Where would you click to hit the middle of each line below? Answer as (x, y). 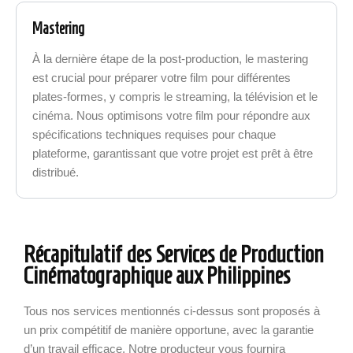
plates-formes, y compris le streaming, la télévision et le (175, 96)
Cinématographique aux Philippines (157, 276)
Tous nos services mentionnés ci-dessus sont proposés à (172, 312)
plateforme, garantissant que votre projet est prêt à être (173, 153)
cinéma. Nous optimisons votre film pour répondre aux (172, 115)
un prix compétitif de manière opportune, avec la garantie (169, 331)
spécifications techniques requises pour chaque (154, 134)
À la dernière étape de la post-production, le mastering (171, 58)
